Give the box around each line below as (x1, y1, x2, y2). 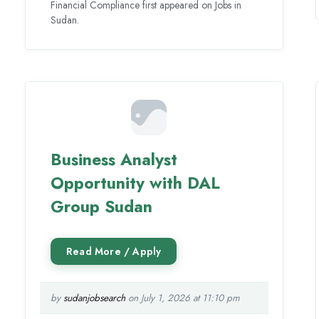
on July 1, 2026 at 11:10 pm (125, 291, 241, 305)
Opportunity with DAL (51, 170, 221, 195)
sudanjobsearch (63, 291, 126, 305)
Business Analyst (51, 147, 178, 172)
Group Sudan (51, 194, 153, 219)
